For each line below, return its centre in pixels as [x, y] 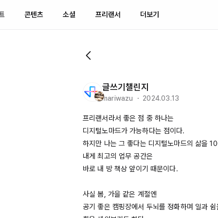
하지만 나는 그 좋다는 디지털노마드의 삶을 [146, 144]
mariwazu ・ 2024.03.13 [141, 98]
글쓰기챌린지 [126, 87]
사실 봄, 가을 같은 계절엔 [122, 194]
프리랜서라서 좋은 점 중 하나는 [128, 118]
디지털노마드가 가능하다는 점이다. [135, 131]
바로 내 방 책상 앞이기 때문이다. [131, 169]
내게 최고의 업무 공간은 [119, 156]
